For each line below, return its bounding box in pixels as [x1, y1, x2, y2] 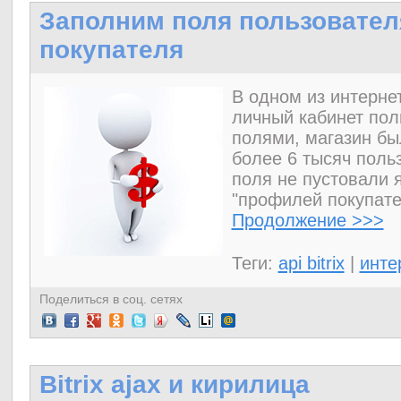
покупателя [38, 36, 183, 64]
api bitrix [277, 253, 345, 273]
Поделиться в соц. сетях [38, 292, 183, 306]
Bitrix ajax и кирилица [38, 371, 310, 398]
